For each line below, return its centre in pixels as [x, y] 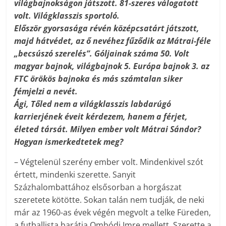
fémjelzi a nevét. [46, 91]
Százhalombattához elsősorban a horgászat [98, 187]
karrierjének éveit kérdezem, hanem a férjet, [101, 116]
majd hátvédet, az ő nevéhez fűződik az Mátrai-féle [113, 41]
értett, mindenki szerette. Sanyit [75, 174]
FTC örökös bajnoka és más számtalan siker [99, 78]
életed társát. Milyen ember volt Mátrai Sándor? [108, 129]
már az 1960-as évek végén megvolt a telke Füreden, [113, 212]
